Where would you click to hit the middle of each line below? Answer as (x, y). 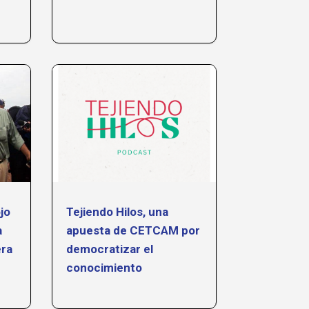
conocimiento (105, 267)
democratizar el (109, 249)
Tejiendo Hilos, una (117, 211)
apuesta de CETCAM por (133, 230)
